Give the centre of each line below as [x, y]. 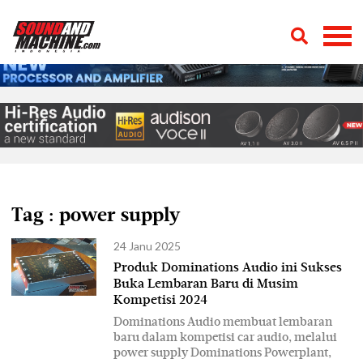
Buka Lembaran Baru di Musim [206, 285]
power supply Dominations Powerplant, [222, 352]
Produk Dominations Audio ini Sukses [228, 269]
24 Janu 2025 [147, 246]
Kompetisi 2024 [160, 301]
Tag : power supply [96, 216]
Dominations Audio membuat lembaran [223, 322]
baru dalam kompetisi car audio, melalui [225, 337]
